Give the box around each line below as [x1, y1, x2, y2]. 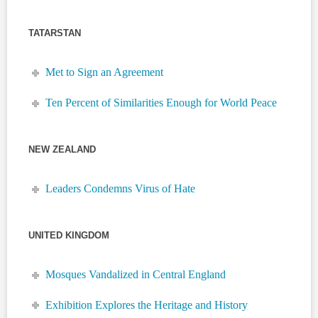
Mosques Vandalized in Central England [45, 268, 226, 281]
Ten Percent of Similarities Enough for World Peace [45, 97, 278, 109]
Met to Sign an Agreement [45, 66, 164, 79]
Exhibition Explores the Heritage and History [45, 298, 248, 311]
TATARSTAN [28, 28, 81, 39]
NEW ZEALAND [28, 144, 96, 155]
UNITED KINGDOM [28, 230, 109, 241]
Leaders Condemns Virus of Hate [45, 182, 196, 195]
